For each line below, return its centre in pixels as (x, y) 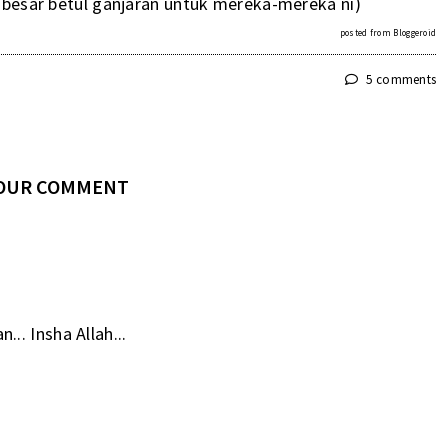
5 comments (400, 79)
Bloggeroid (415, 32)
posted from (366, 32)
